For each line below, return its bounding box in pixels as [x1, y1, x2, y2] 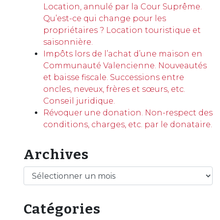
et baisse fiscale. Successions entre [43, 73, 185, 82]
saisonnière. [43, 37, 93, 47]
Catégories [24, 201, 101, 217]
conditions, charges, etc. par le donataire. [43, 120, 213, 129]
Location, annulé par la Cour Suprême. [43, 2, 202, 11]
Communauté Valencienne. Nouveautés [43, 61, 207, 70]
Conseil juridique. [43, 96, 115, 106]
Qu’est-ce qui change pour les [43, 14, 166, 23]
